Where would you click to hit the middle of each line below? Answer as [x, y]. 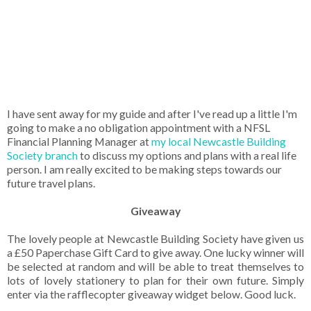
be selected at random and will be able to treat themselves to [155, 267]
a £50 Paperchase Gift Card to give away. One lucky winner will [155, 253]
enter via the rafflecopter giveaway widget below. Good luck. [152, 294]
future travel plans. [51, 183]
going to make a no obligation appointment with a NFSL [138, 128]
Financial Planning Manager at [79, 142]
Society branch [42, 155]
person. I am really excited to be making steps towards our [144, 169]
